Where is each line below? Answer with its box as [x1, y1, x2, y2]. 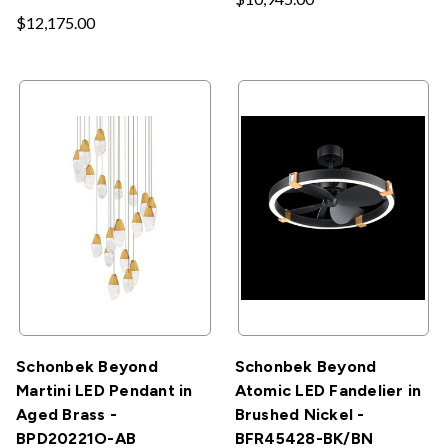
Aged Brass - [16, 404, 117, 424]
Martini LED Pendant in [16, 380, 193, 400]
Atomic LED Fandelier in [234, 380, 422, 400]
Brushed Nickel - [234, 404, 365, 424]
